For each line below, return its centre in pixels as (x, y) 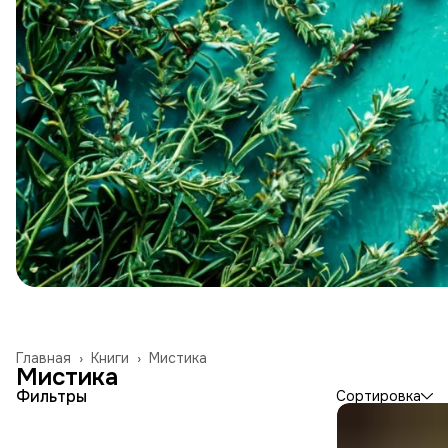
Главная (43, 357)
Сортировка (378, 395)
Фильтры (51, 396)
